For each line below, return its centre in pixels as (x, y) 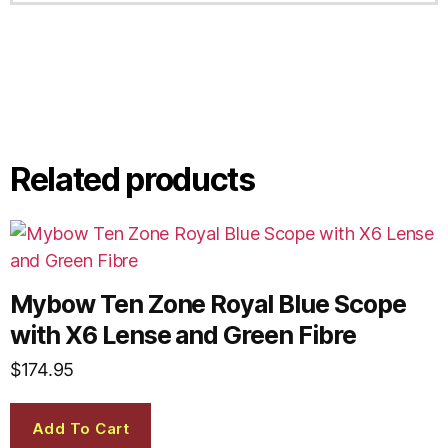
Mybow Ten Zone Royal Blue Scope (208, 304)
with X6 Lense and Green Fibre (183, 335)
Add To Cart (80, 428)
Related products (132, 180)
